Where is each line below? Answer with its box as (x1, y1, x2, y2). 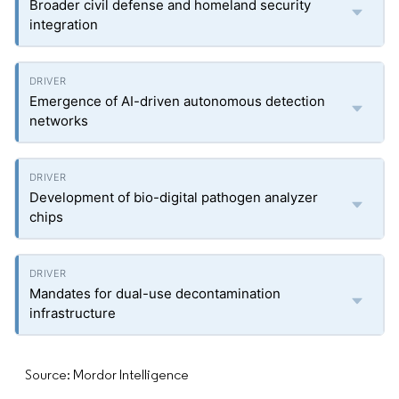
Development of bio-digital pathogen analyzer (29, 189, 318, 206)
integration (29, 16, 98, 33)
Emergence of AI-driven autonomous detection (29, 93, 325, 110)
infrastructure (29, 305, 116, 322)
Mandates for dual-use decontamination (29, 285, 281, 302)
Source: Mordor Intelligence (25, 366, 189, 383)
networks (29, 112, 88, 129)
